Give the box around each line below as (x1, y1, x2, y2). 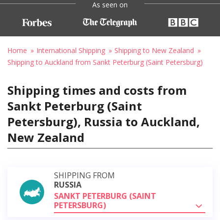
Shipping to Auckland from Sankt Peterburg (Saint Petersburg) (7, 57, 203, 67)
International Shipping (36, 45, 105, 55)
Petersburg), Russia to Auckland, (7, 113, 200, 130)
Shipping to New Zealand (114, 45, 194, 55)
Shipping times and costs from (7, 82, 187, 98)
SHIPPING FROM (54, 169, 115, 181)
